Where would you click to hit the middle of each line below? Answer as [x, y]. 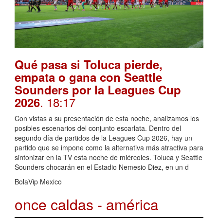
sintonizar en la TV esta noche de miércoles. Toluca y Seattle [109, 157]
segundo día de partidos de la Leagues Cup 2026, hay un [103, 137]
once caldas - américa [87, 204]
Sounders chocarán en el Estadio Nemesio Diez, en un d [102, 167]
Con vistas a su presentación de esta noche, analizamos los [107, 118]
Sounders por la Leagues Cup [98, 89]
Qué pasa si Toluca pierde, [89, 64]
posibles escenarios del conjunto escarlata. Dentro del [98, 128]
